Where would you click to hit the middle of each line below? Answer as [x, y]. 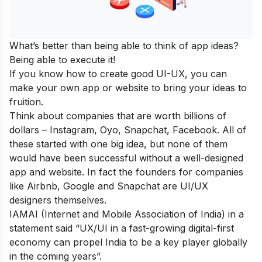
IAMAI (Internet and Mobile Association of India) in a [127, 214]
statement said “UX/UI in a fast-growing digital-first [122, 228]
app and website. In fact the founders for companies [126, 172]
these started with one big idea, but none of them [118, 144]
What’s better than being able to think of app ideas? [124, 45]
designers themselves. [58, 200]
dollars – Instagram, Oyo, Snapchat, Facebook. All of [128, 130]
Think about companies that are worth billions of [118, 116]
